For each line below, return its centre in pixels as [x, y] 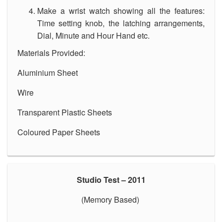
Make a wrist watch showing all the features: [121, 10]
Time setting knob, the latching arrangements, [121, 23]
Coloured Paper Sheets [59, 132]
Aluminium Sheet [48, 72]
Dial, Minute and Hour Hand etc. [93, 35]
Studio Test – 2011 [111, 179]
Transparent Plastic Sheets [65, 112]
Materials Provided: [51, 53]
